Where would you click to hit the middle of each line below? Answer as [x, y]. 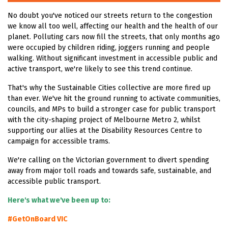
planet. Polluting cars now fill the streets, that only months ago [114, 37]
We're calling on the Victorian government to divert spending [108, 160]
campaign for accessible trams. [59, 141]
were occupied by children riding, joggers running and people [109, 47]
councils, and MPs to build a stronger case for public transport [112, 109]
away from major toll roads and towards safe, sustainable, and [109, 170]
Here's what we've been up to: [59, 200]
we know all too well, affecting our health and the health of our [113, 26]
